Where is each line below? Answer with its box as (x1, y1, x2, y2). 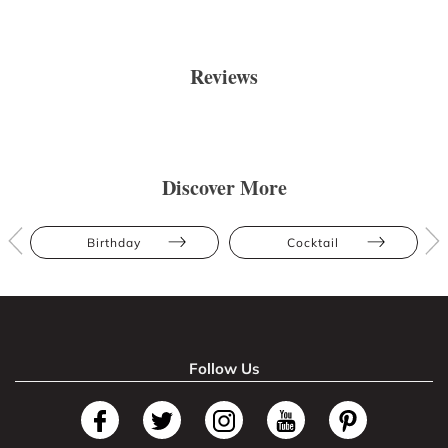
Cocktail (286, 234, 339, 250)
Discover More (161, 172, 287, 202)
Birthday (86, 234, 141, 250)
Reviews (190, 61, 258, 91)
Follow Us (188, 358, 260, 378)
